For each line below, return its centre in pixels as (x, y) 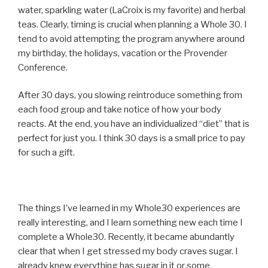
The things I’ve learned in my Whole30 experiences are (129, 208)
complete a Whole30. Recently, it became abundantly (126, 237)
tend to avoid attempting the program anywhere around (131, 39)
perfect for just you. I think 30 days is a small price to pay (132, 138)
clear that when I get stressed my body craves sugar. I (128, 252)
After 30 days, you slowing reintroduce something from (130, 95)
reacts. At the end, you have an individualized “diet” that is (134, 124)
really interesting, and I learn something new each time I (130, 223)
